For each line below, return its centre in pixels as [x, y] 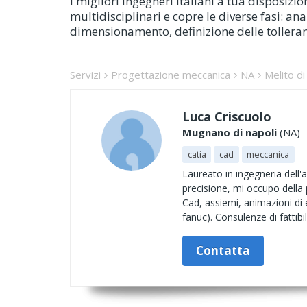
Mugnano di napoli [230, 132]
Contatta [223, 250]
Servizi [85, 75]
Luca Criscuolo [227, 116]
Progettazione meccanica [171, 75]
